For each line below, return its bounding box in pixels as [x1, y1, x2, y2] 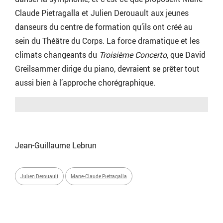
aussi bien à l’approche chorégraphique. [15, 77, 155, 89]
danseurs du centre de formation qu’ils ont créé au [15, 21, 193, 33]
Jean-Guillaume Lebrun [15, 140, 97, 151]
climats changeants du [15, 49, 99, 61]
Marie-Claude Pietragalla [71, 173, 127, 180]
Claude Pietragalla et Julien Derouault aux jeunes [15, 7, 189, 19]
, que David [167, 49, 206, 61]
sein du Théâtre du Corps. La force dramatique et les [15, 35, 200, 47]
